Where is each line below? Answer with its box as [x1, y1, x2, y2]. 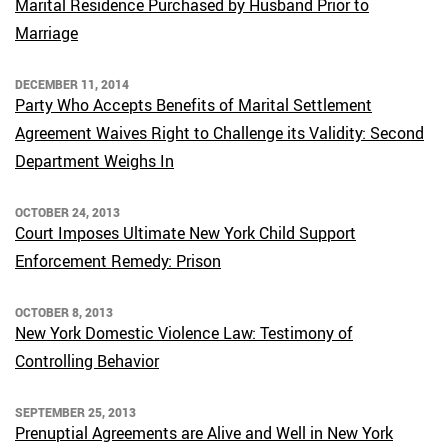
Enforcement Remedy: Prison [15, 250, 221, 272]
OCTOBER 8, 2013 [15, 304, 113, 320]
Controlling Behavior [15, 350, 159, 372]
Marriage [15, 22, 78, 44]
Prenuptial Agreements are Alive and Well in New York [15, 422, 393, 444]
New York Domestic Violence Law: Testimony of [15, 322, 353, 344]
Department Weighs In [15, 150, 174, 172]
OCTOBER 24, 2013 [15, 204, 120, 220]
